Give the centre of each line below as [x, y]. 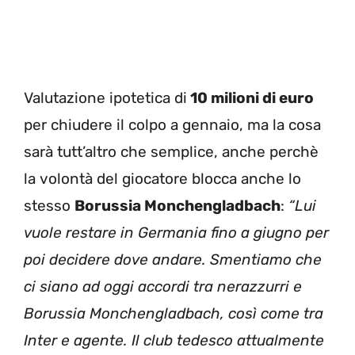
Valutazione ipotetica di [105, 98]
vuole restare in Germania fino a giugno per [176, 233]
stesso [49, 206]
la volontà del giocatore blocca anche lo [162, 179]
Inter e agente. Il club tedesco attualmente [174, 341]
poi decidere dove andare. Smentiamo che [173, 260]
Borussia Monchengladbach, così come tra [174, 314]
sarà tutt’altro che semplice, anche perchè [171, 152]
